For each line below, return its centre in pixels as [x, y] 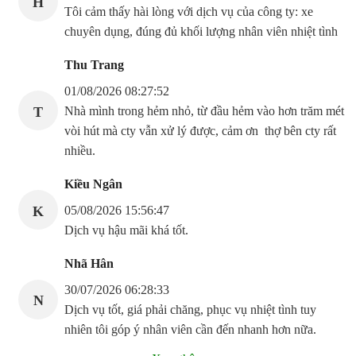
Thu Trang [94, 65]
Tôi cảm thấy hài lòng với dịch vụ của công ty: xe [189, 12]
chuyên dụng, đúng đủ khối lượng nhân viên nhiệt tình [201, 32]
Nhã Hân [89, 264]
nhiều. [80, 151]
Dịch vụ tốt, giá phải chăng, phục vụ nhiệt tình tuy [190, 310]
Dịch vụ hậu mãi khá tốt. [126, 230]
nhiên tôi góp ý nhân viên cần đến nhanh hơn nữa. [190, 330]
